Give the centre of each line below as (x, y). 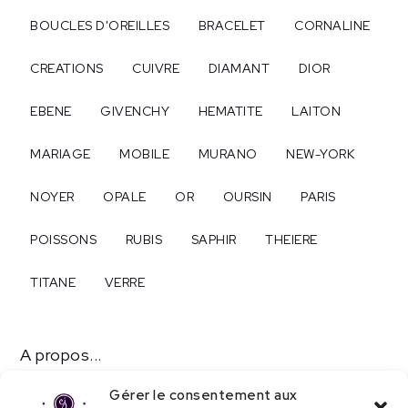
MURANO (228, 153)
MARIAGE (61, 153)
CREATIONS (67, 68)
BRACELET (232, 25)
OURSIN (247, 196)
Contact (52, 391)
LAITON (316, 111)
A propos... (61, 355)
